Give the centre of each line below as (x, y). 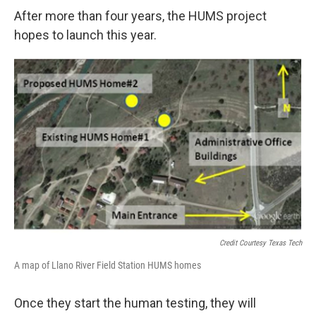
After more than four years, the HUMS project (140, 16)
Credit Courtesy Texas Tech (261, 243)
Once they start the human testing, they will (135, 303)
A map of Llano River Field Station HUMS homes (108, 265)
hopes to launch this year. (85, 35)
